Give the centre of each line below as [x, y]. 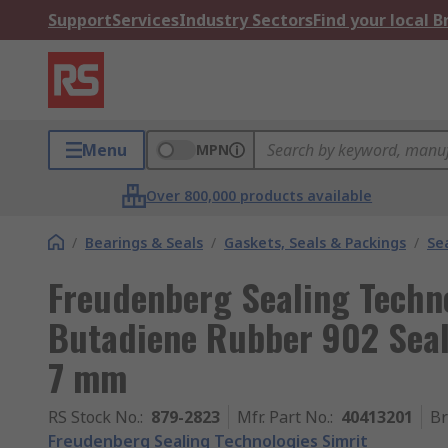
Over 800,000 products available [259, 195]
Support [80, 20]
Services [145, 20]
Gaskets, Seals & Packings [315, 242]
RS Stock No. [94, 417]
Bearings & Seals [144, 242]
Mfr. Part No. [283, 417]
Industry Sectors [246, 20]
